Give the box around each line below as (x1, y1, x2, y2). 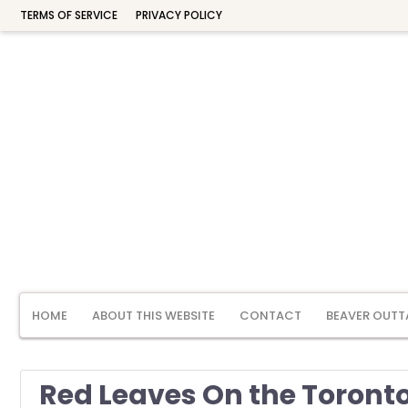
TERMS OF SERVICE (20, 7, 117, 23)
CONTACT (240, 306, 301, 324)
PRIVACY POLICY (136, 7, 222, 23)
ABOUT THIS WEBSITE (92, 306, 215, 324)
